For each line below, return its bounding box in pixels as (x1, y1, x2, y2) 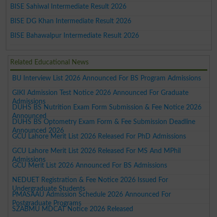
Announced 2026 (12, 126, 64, 134)
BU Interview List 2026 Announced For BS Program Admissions (12, 74, 201, 82)
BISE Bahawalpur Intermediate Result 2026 (10, 31, 139, 39)
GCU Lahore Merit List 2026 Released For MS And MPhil (12, 147, 181, 155)
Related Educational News (10, 58, 89, 66)
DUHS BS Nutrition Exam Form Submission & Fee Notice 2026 (12, 103, 202, 111)
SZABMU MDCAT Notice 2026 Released (12, 205, 134, 213)
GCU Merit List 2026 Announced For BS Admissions (12, 161, 168, 169)
